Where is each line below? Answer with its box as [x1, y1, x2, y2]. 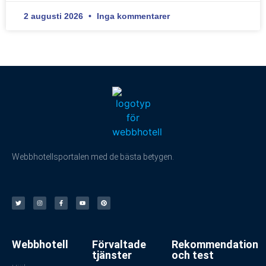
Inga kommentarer [94, 11, 170, 21]
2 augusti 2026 [24, 11, 85, 21]
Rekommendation [172, 238, 259, 251]
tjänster [91, 249, 132, 262]
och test [172, 249, 214, 262]
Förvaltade [91, 238, 146, 251]
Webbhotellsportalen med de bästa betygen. [12, 151, 174, 161]
